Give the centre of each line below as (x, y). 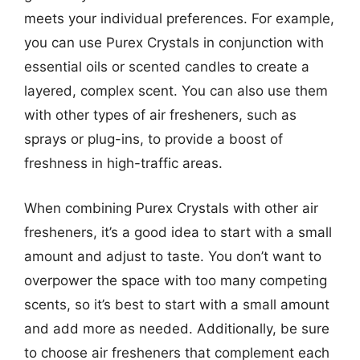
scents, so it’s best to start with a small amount (177, 304)
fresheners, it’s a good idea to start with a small (178, 232)
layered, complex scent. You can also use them (176, 91)
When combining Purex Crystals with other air (171, 208)
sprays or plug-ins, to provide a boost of (153, 139)
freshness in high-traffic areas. (123, 163)
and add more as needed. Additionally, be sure (177, 328)
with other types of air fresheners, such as (160, 115)
